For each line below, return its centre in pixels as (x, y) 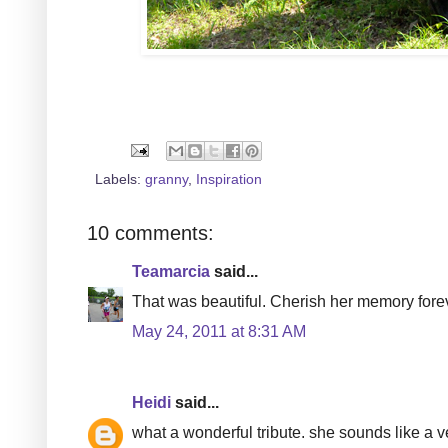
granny (166, 178)
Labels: (120, 178)
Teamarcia (171, 271)
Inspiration (229, 178)
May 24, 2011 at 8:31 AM (219, 331)
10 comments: (150, 232)
